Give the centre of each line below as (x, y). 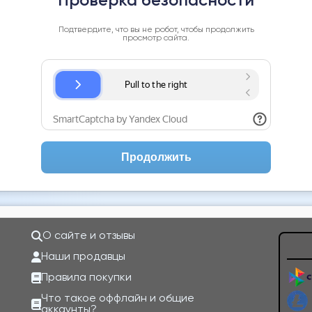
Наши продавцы (83, 257)
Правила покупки (86, 278)
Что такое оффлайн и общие (117, 299)
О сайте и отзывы (88, 236)
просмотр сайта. (156, 38)
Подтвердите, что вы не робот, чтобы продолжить (156, 30)
